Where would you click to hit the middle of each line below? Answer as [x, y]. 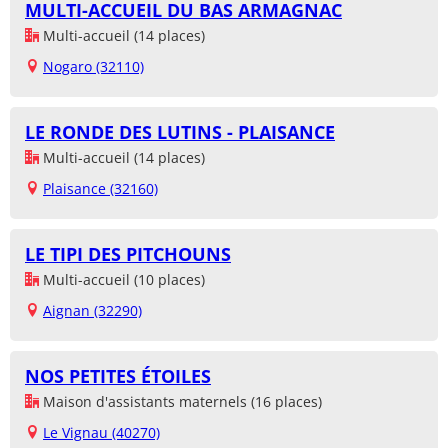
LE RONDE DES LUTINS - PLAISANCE [180, 132]
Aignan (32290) [92, 311]
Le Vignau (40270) [101, 433]
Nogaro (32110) [93, 67]
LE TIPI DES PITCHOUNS [128, 254]
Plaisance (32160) [100, 189]
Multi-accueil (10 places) [122, 280]
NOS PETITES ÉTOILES [118, 376]
